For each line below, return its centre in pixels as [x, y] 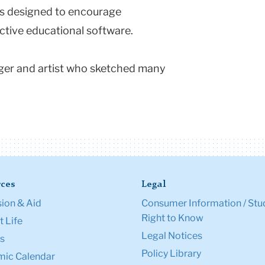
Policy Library [171, 254]
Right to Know [172, 218]
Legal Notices [172, 236]
